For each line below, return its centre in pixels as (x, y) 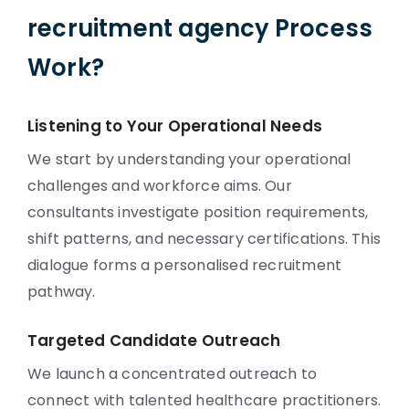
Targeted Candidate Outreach (154, 341)
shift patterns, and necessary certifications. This (204, 239)
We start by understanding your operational (189, 159)
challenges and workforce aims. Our (160, 186)
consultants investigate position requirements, (198, 212)
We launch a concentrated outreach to (173, 374)
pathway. (62, 292)
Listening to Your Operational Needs (175, 126)
